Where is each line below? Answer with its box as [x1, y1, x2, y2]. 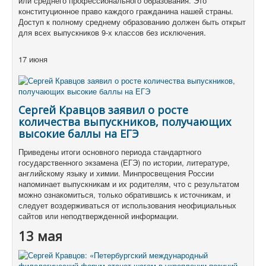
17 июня [18, 53, 47, 65]
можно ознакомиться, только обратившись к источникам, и [18, 189, 230, 201]
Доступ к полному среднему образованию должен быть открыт [18, 16, 246, 28]
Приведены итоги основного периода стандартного [18, 146, 201, 158]
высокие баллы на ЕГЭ [18, 126, 139, 141]
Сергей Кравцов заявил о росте [18, 103, 188, 118]
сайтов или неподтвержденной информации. [18, 210, 179, 222]
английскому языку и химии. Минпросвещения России [18, 167, 214, 179]
